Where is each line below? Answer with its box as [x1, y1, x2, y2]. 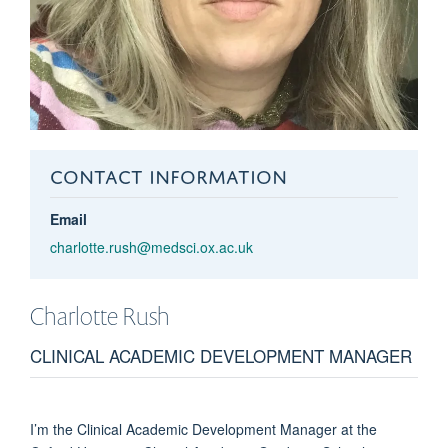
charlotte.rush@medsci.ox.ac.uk [49, 236, 253, 257]
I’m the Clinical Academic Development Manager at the [30, 418, 377, 439]
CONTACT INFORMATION [49, 158, 287, 188]
